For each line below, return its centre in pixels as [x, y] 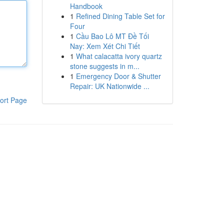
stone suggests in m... [104, 66]
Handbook [86, 6]
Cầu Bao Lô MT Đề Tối [112, 36]
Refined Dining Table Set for [120, 16]
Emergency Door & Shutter [118, 76]
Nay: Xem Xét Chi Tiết [105, 46]
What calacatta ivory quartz [119, 56]
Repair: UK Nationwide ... [109, 86]
